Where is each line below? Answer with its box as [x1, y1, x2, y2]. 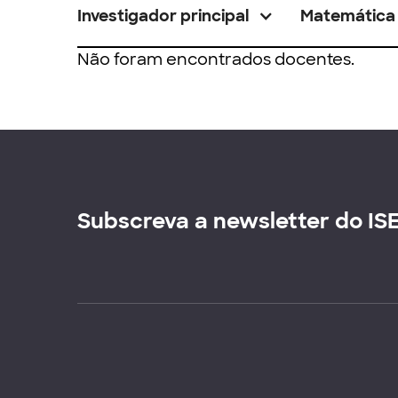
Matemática [300, 5, 395, 27]
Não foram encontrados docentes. [77, 49, 354, 70]
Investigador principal [77, 5, 249, 27]
